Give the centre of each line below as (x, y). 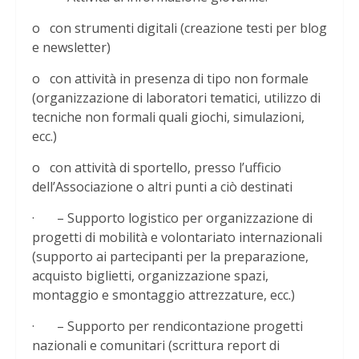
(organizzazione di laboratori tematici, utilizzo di (176, 98)
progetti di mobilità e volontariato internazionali (177, 238)
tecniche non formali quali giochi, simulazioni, (168, 117)
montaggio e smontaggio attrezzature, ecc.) (163, 295)
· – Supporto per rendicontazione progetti (167, 327)
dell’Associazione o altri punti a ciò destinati (162, 187)
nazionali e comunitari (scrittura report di (156, 346)
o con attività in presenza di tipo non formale (170, 79)
